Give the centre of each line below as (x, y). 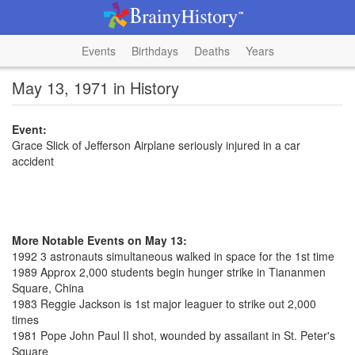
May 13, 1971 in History (95, 88)
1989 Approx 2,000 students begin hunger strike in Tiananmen (169, 272)
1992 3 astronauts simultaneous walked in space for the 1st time (173, 256)
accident (33, 161)
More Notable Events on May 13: (99, 240)
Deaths (212, 51)
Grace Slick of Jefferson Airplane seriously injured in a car (156, 145)
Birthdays (155, 51)
